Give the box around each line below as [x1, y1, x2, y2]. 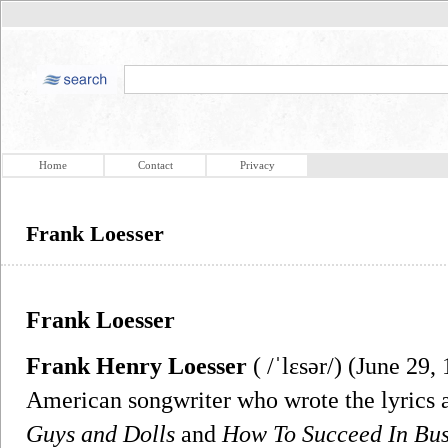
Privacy [239, 159, 275, 171]
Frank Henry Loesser [26, 352, 247, 379]
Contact [137, 159, 173, 171]
